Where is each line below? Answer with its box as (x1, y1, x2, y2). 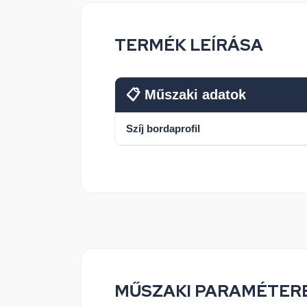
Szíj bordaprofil (126, 123, 200, 134)
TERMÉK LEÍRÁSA (114, 34, 263, 56)
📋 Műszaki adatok (126, 87, 246, 102)
